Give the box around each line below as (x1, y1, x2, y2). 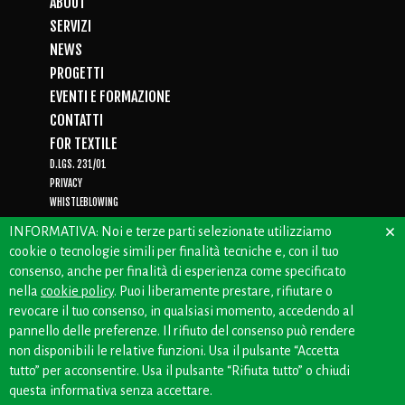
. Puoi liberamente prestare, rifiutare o (114, 284, 333, 298)
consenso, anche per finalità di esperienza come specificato (9, 264, 346, 278)
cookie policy (41, 284, 114, 298)
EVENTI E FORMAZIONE (50, 88, 171, 106)
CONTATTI (50, 111, 103, 129)
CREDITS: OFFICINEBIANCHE (45, 273, 216, 287)
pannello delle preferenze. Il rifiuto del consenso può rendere (9, 324, 355, 338)
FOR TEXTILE (50, 135, 118, 153)
